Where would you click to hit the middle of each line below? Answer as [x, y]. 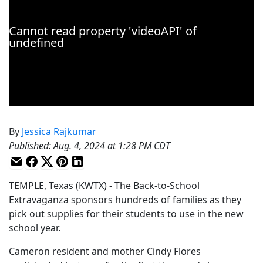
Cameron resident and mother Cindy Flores [105, 252]
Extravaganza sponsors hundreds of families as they [125, 200]
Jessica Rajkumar [59, 132]
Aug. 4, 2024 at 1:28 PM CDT [112, 146]
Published [29, 146]
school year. [35, 228]
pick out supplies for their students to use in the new [126, 214]
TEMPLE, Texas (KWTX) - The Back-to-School [104, 186]
